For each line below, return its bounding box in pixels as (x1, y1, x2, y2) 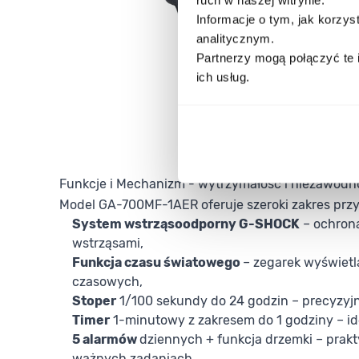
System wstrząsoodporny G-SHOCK (72, 216, 300, 232)
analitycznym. (196, 31, 274, 46)
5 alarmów (72, 332, 139, 348)
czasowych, (72, 274, 143, 290)
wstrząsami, (72, 236, 143, 252)
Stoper (72, 293, 116, 309)
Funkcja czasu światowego (72, 255, 243, 271)
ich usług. (196, 70, 250, 84)
